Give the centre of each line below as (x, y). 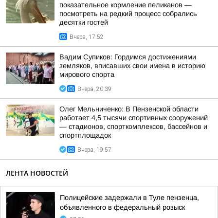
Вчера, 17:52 (87, 37)
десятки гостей (84, 22)
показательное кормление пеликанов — (126, 5)
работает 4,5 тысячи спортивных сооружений (134, 118)
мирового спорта (87, 74)
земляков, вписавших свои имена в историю (132, 66)
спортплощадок (85, 135)
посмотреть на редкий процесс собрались (128, 14)
